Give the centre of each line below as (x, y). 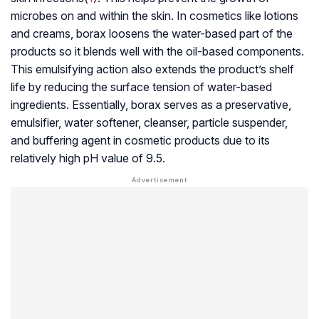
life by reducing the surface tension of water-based (141, 87)
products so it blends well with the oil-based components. (157, 51)
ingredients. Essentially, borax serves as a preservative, (151, 104)
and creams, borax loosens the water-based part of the (152, 33)
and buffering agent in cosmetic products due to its (140, 140)
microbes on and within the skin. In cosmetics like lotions (155, 15)
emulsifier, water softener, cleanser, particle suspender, (149, 122)
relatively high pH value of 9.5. (88, 158)
